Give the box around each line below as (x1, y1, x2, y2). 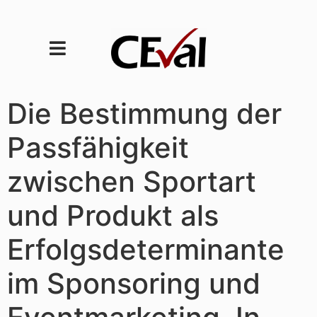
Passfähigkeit (7, 129, 189, 165)
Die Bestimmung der (7, 96, 282, 131)
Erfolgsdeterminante (7, 231, 284, 267)
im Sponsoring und (7, 265, 260, 301)
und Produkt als (7, 197, 219, 233)
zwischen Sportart (7, 163, 256, 199)
